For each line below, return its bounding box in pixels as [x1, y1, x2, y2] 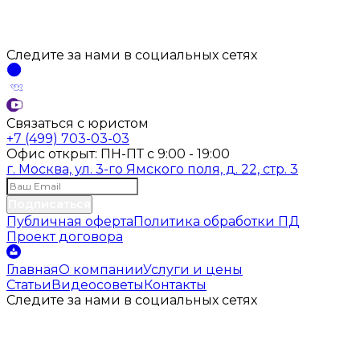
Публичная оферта [6, 214, 133, 230]
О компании [59, 262, 143, 278]
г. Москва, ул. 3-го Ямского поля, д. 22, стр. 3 [6, 162, 298, 178]
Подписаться [8, 197, 91, 212]
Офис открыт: [6, 146, 100, 162]
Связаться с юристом [6, 116, 149, 132]
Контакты [144, 277, 207, 293]
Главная [6, 262, 59, 278]
